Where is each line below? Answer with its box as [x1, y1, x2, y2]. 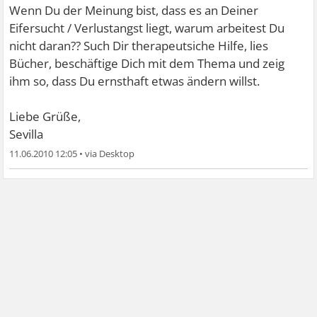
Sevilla [9, 126, 44, 142]
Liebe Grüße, [9, 108, 81, 125]
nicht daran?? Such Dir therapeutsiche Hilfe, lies [9, 38, 269, 54]
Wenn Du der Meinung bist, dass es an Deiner [9, 2, 259, 18]
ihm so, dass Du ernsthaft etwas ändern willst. [9, 73, 260, 89]
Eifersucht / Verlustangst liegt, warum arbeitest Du [9, 20, 285, 36]
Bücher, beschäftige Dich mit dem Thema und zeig [9, 55, 285, 71]
